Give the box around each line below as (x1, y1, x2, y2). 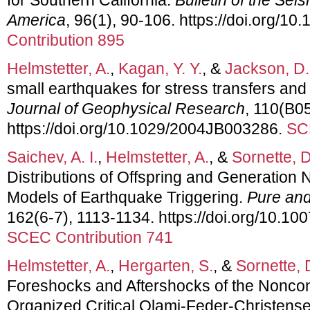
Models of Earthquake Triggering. (7, 188, 247, 206)
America (7, 10, 66, 29)
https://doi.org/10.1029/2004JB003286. (7, 119, 286, 138)
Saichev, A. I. (7, 147, 98, 166)
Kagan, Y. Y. (118, 59, 202, 77)
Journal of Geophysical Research (7, 99, 245, 118)
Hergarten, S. (118, 256, 213, 275)
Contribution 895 (7, 30, 125, 49)
